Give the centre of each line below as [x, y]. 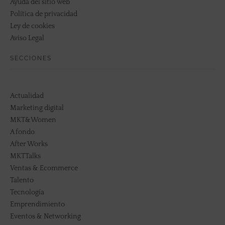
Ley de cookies [32, 26]
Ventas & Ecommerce [44, 168]
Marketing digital [37, 108]
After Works [29, 144]
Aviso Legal [27, 38]
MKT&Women [33, 120]
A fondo [22, 132]
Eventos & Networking [45, 216]
